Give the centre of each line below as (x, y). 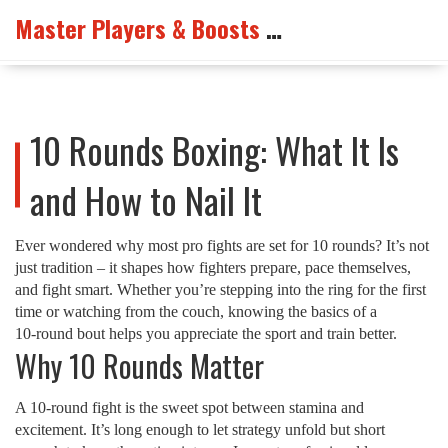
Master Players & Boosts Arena (274, 28)
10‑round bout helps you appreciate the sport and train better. (206, 333)
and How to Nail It (146, 199)
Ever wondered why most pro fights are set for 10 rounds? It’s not (222, 245)
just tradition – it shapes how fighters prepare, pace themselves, (213, 267)
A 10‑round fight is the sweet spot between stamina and (189, 407)
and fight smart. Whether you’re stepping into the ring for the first (220, 289)
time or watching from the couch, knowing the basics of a (196, 311)
